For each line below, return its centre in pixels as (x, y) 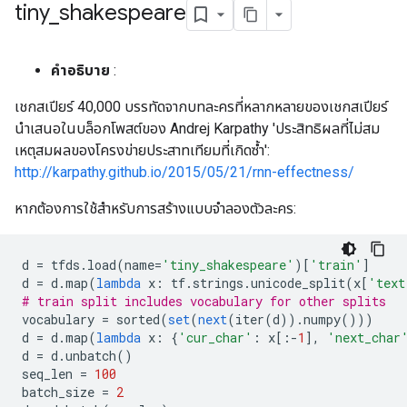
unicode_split (298, 283)
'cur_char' (215, 338)
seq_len (51, 374)
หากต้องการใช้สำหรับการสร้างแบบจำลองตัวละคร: (155, 208)
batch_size (62, 392)
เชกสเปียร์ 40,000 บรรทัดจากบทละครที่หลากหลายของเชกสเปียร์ (201, 107)
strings (218, 283)
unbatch (91, 356)
